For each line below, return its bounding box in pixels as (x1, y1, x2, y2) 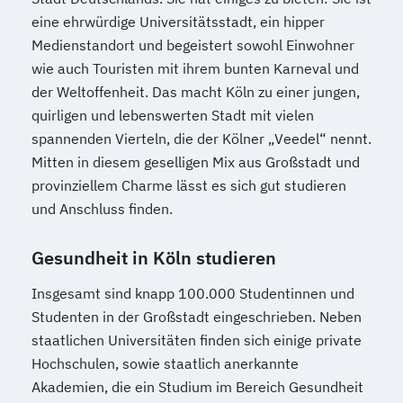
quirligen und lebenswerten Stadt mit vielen (31, 106, 314, 125)
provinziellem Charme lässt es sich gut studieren (31, 176, 346, 195)
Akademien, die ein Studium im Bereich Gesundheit (31, 378, 363, 397)
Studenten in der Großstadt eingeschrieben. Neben (31, 308, 362, 327)
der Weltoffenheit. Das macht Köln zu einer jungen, (31, 83, 360, 102)
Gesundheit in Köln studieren (31, 246, 276, 271)
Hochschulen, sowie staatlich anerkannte (31, 354, 299, 373)
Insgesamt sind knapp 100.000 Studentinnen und (31, 284, 354, 303)
